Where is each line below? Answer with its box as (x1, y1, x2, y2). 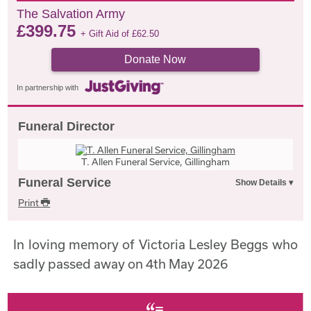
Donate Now (124, 53, 187, 65)
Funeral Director (18, 119, 115, 133)
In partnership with (17, 83, 79, 92)
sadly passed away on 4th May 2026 (13, 255, 228, 271)
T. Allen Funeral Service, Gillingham (81, 155, 230, 167)
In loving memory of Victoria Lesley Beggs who (13, 236, 298, 252)
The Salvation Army (17, 7, 126, 21)
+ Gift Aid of (81, 28, 133, 39)
